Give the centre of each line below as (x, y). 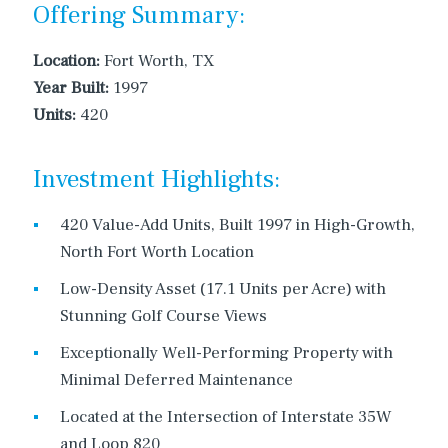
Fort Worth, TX (157, 61)
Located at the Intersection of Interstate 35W (226, 417)
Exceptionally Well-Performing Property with (226, 353)
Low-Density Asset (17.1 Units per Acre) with (223, 289)
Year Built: (71, 88)
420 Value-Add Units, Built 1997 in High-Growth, (237, 225)
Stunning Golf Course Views (163, 316)
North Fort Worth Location (157, 252)
